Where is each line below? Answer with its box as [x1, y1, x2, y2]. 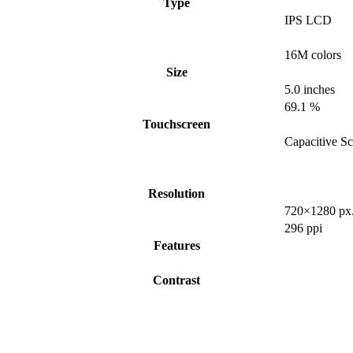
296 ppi [284, 221, 322, 236]
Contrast [153, 273, 200, 288]
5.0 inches [284, 83, 335, 97]
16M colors [284, 48, 341, 62]
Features [153, 239, 200, 253]
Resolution [148, 187, 205, 201]
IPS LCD [284, 13, 332, 28]
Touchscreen [143, 117, 210, 132]
